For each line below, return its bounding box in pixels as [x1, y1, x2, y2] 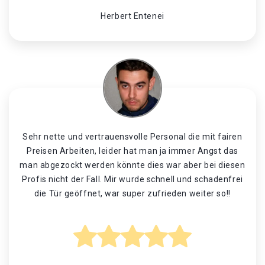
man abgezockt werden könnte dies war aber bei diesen [20, 160, 245, 170]
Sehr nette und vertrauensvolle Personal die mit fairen [22, 132, 243, 141]
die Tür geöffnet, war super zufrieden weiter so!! [34, 189, 231, 198]
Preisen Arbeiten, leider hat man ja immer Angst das [27, 146, 238, 156]
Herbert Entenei [101, 11, 164, 21]
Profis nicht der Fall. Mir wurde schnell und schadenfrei [22, 174, 243, 184]
